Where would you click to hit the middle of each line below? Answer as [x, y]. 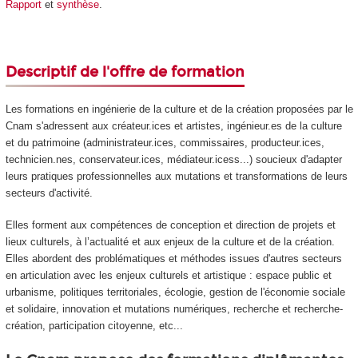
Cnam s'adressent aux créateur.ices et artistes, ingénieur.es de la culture [173, 125]
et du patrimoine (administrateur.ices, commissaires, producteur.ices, [165, 142]
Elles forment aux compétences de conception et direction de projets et [170, 225]
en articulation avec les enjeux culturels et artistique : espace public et [168, 276]
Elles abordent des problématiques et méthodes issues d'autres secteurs [173, 259]
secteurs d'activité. [49, 193]
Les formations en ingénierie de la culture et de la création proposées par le [179, 109]
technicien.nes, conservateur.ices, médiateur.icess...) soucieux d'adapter [173, 159]
